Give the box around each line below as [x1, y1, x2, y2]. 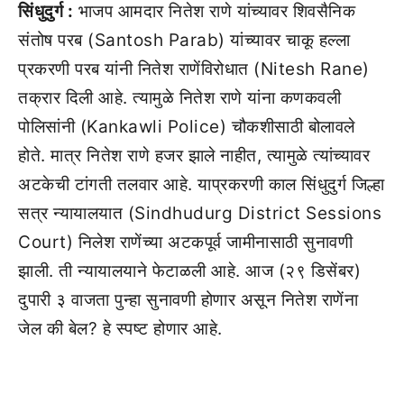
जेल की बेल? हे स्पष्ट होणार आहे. [18, 318, 223, 339]
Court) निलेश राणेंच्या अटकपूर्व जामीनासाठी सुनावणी [18, 232, 353, 252]
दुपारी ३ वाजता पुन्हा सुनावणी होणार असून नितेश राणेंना [18, 289, 358, 310]
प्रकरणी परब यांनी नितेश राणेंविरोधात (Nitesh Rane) [18, 59, 370, 79]
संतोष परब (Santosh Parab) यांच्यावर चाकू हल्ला [18, 30, 350, 50]
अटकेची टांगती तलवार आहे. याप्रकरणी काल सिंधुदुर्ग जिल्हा [18, 174, 385, 195]
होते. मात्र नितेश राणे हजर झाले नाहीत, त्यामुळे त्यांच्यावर [18, 145, 370, 166]
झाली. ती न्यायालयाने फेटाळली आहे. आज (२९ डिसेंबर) [18, 261, 361, 281]
